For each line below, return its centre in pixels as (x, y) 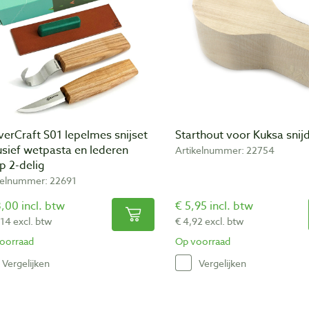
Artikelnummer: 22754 (225, 150)
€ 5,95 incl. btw (214, 207)
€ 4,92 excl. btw (210, 221)
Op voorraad (203, 241)
